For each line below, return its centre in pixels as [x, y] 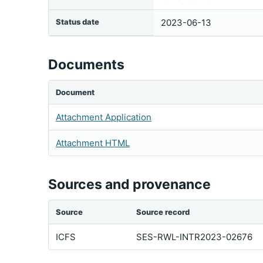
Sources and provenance [129, 184]
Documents [86, 65]
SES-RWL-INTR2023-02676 [194, 237]
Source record [163, 212]
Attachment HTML [93, 143]
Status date [77, 22]
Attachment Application [104, 117]
